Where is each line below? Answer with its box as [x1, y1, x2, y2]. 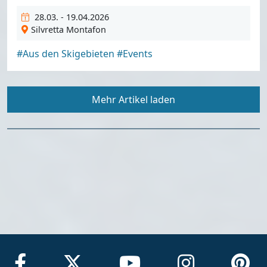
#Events [117, 46, 153, 60]
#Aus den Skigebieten [17, 46, 114, 60]
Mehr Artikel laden [92, 92, 175, 106]
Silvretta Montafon [30, 23, 106, 35]
